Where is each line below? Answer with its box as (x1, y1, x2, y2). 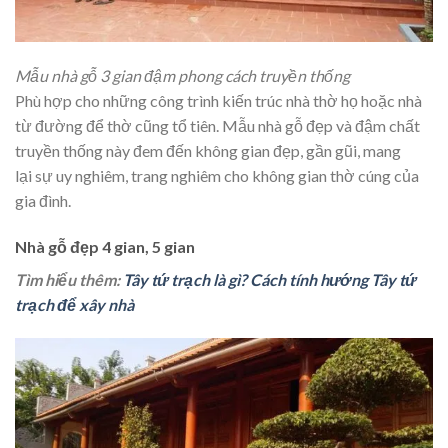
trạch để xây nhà (15, 294, 134, 314)
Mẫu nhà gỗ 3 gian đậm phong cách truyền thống (15, 66, 350, 86)
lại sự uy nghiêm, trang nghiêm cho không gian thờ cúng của (15, 166, 419, 186)
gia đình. (15, 191, 71, 211)
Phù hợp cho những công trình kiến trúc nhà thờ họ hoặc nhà (15, 91, 422, 111)
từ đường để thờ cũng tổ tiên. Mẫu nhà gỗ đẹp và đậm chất (15, 116, 420, 136)
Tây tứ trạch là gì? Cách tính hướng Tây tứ (123, 269, 416, 289)
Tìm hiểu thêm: (15, 269, 123, 289)
